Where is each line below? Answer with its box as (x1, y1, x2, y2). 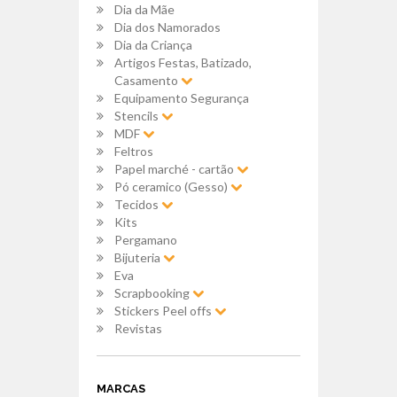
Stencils (114, 108, 161, 124)
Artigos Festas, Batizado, (114, 55, 252, 71)
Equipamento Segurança (114, 90, 249, 106)
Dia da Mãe (114, 2, 175, 18)
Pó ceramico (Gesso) (114, 179, 230, 195)
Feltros (114, 144, 153, 160)
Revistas (114, 321, 162, 337)
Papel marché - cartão (114, 161, 237, 177)
